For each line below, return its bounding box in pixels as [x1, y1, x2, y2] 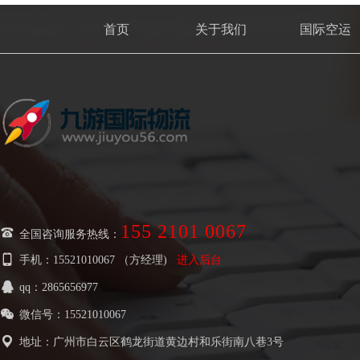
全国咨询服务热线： [19, 228, 121, 239]
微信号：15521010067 [19, 309, 126, 320]
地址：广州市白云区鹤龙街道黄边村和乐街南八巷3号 [19, 336, 284, 347]
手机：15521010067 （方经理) [19, 254, 177, 265]
